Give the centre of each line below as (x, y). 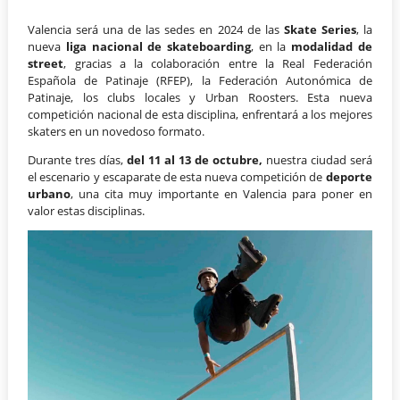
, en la (271, 46)
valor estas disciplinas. (87, 210)
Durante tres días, (76, 159)
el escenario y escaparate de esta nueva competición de (175, 176)
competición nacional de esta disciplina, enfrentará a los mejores (200, 114)
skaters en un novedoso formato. (117, 131)
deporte (347, 176)
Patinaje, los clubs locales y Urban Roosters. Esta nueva (200, 97)
